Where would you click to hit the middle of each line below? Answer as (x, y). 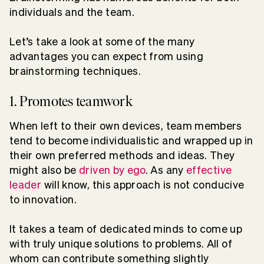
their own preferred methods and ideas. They (122, 155)
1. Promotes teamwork (71, 101)
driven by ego (112, 170)
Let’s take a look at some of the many (102, 41)
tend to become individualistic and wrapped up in (131, 140)
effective (209, 170)
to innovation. (43, 199)
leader (26, 184)
